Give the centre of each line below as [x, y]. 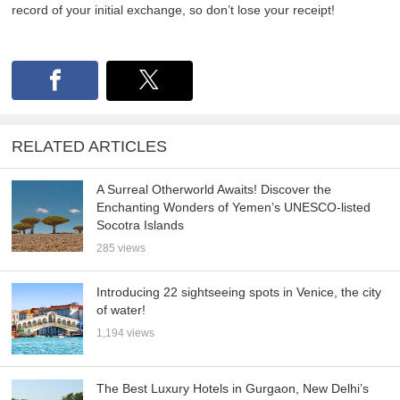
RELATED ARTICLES [90, 146]
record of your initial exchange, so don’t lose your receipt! [174, 10]
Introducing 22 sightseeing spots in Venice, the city [239, 292]
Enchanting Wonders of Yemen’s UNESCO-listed [234, 208]
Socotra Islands [141, 225]
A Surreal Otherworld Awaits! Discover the [214, 190]
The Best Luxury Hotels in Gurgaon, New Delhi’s [233, 388]
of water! [121, 310]
